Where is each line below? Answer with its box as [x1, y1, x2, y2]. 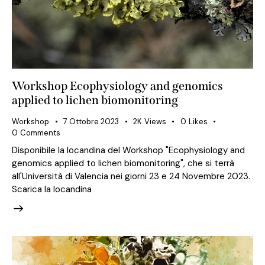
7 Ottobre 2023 [63, 116, 119, 127]
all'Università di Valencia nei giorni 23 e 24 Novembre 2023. [12, 170, 250, 182]
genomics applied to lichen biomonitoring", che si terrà [12, 157, 234, 169]
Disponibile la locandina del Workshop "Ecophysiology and [12, 144, 245, 156]
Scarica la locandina [12, 183, 92, 195]
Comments [20, 127, 60, 138]
